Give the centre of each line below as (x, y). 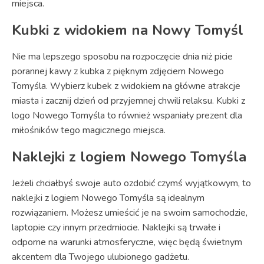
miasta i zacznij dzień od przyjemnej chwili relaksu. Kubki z (128, 100)
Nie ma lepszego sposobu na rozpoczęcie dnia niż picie (122, 56)
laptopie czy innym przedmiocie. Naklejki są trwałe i (116, 227)
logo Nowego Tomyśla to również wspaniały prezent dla (127, 115)
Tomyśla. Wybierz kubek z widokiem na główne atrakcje (126, 86)
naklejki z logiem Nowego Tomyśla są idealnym (108, 198)
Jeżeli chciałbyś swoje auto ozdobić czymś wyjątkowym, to (131, 183)
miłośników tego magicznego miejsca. (89, 130)
